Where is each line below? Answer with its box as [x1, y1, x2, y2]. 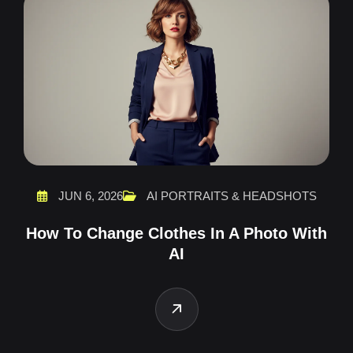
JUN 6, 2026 [54, 188, 123, 203]
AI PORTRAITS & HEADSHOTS [146, 188, 317, 203]
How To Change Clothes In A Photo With [26, 224, 327, 242]
